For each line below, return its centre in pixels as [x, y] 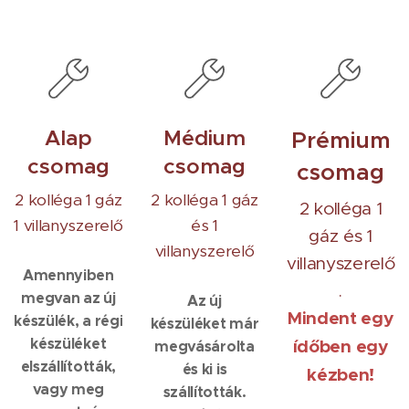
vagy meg [68, 389]
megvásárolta [204, 346]
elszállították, [68, 367]
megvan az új [68, 298]
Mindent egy [341, 318]
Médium [204, 138]
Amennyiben [68, 275]
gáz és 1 [341, 236]
